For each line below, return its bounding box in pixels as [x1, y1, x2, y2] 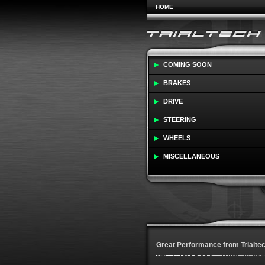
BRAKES [163, 79, 190, 86]
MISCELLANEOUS [163, 153, 219, 160]
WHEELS [163, 134, 190, 141]
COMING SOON [163, 61, 212, 68]
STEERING [163, 116, 196, 123]
